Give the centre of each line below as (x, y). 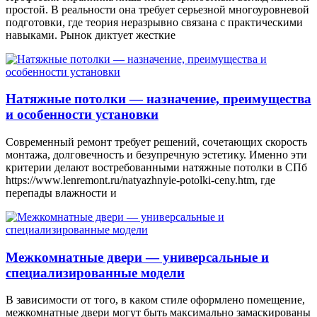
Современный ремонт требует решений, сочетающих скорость (156, 142)
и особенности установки (82, 115)
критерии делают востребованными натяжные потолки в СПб (156, 168)
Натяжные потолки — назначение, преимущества (158, 99)
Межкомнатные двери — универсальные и (137, 257)
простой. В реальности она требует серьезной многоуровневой (157, 9)
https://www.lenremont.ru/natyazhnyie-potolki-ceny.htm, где (140, 180)
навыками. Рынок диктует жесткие (91, 35)
